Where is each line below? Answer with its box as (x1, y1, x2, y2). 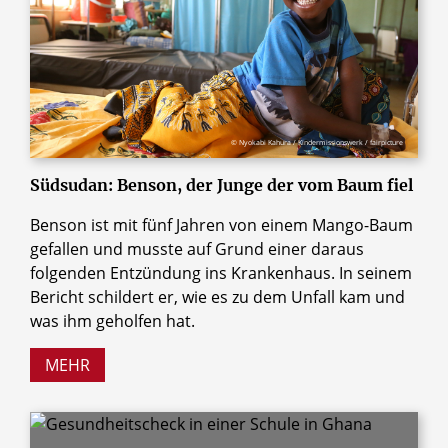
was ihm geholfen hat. (30, 309, 195, 332)
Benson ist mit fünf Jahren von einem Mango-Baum (30, 213, 413, 236)
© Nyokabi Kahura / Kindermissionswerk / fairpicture (231, 137, 403, 147)
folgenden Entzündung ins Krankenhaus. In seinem (30, 261, 412, 284)
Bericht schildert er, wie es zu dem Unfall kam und (30, 285, 405, 308)
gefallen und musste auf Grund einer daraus (30, 237, 364, 260)
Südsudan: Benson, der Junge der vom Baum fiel (30, 174, 413, 195)
